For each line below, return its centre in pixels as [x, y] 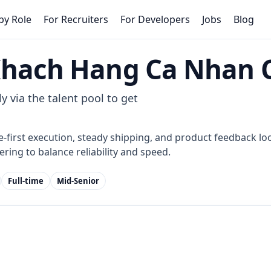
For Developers [155, 19]
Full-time [26, 181]
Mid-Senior [78, 181]
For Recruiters [76, 19]
